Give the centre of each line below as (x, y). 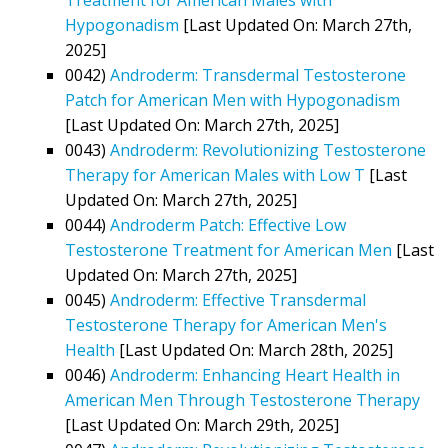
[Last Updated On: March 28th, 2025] (254, 349)
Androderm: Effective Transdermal (238, 299)
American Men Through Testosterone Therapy (242, 399)
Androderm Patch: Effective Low (228, 224)
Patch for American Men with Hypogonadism (232, 99)
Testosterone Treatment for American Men (228, 249)
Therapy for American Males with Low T (215, 174)
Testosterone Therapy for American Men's (226, 324)
